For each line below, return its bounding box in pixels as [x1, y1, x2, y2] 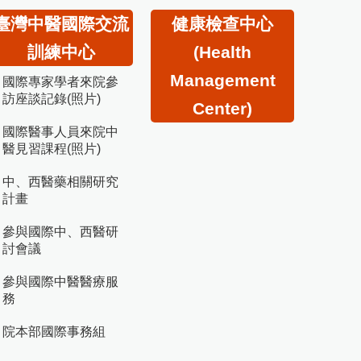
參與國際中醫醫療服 [2, 274, 118, 288]
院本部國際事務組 [2, 324, 106, 338]
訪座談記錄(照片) [2, 91, 101, 106]
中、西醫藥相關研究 [2, 174, 118, 189]
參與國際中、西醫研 [2, 224, 118, 239]
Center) [193, 98, 252, 118]
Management [169, 70, 276, 89]
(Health [193, 42, 251, 61]
